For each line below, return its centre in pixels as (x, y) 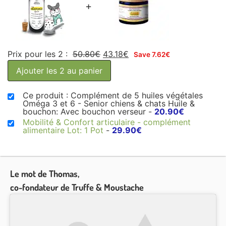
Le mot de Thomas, (45, 174)
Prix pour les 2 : (39, 54)
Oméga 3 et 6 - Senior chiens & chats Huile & (109, 103)
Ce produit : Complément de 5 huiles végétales (113, 95)
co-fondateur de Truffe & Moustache (77, 187)
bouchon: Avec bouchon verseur (86, 111)
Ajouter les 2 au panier (59, 71)
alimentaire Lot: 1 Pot (64, 130)
